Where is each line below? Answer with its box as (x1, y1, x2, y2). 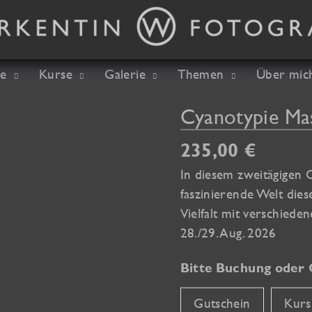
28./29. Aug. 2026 (180, 224, 276, 240)
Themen (178, 66, 224, 82)
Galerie (104, 66, 146, 82)
